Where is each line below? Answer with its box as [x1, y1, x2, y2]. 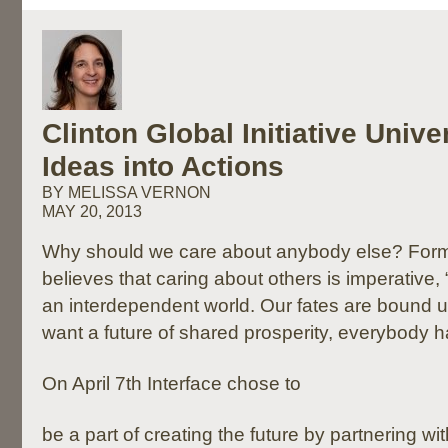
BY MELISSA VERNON [42, 184, 211, 201]
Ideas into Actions [42, 151, 284, 182]
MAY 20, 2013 [42, 203, 142, 220]
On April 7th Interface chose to [42, 373, 301, 394]
